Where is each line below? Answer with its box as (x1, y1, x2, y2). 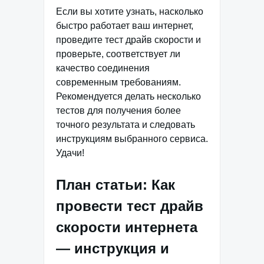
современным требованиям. (56, 77, 181, 87)
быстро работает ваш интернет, (56, 21, 193, 31)
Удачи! (56, 148, 84, 158)
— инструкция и (56, 240, 169, 256)
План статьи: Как (56, 177, 175, 193)
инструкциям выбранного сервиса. (56, 134, 208, 144)
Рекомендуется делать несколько (56, 91, 201, 101)
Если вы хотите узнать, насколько (56, 6, 203, 16)
